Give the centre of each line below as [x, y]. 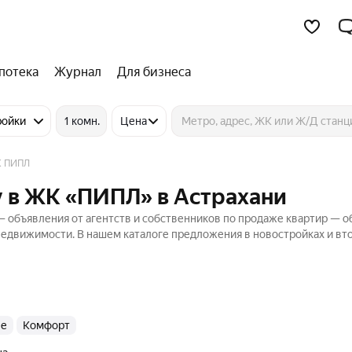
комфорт [50, 325]
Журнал [78, 72]
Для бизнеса [154, 72]
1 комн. [82, 121]
